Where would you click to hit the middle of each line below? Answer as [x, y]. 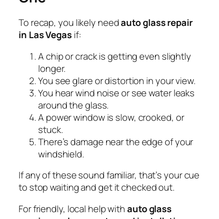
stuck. [51, 129]
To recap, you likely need [70, 23]
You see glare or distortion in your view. [117, 80]
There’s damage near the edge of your [116, 142]
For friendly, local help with [73, 208]
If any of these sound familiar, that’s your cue [109, 175]
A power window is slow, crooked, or [111, 117]
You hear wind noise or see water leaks [117, 93]
